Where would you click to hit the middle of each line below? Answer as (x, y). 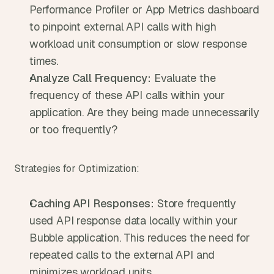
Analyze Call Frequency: (90, 78)
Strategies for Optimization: (77, 168)
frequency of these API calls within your (127, 95)
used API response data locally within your (134, 220)
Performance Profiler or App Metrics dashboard (144, 9)
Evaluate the (183, 78)
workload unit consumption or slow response (138, 44)
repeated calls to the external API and (122, 255)
